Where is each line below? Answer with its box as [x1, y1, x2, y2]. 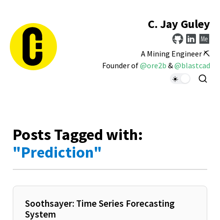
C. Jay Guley [148, 16, 210, 32]
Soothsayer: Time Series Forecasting [25, 197, 175, 209]
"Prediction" [13, 142, 102, 162]
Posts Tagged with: [13, 124, 143, 144]
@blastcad [174, 60, 210, 71]
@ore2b [140, 60, 166, 71]
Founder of [102, 60, 140, 71]
